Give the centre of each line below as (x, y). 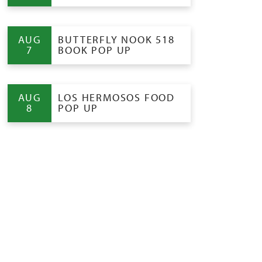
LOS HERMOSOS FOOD (117, 98)
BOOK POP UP (95, 50)
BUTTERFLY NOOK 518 (116, 40)
